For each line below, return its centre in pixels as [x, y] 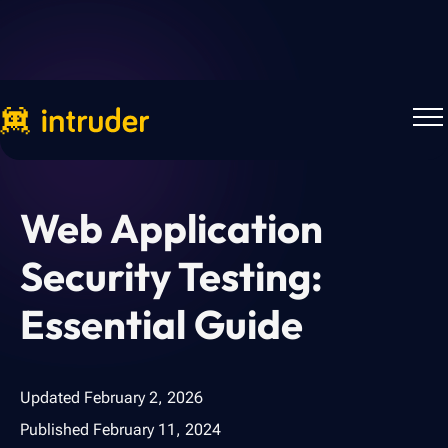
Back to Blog [98, 144]
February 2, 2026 [143, 397]
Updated [50, 397]
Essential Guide [161, 324]
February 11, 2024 [157, 429]
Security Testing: [171, 276]
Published [54, 429]
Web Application [171, 228]
